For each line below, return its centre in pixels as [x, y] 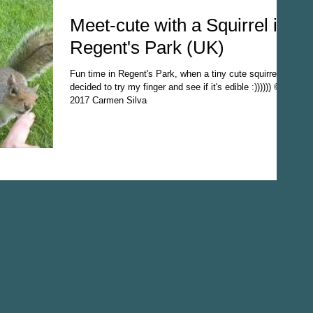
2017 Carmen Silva [108, 100]
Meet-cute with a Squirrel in [179, 25]
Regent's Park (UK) [147, 48]
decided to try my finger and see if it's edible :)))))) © [175, 87]
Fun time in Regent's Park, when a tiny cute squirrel [174, 74]
